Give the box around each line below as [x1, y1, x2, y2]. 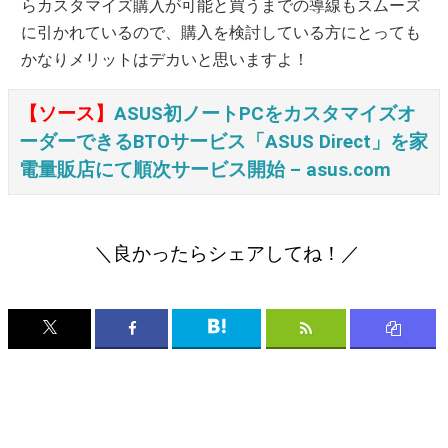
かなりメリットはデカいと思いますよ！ [21, 50, 310, 69]
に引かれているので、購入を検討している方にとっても [21, 23, 422, 42]
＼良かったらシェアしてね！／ [94, 243, 361, 265]
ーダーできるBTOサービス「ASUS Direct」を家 [19, 131, 428, 153]
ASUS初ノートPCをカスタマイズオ [114, 103, 416, 125]
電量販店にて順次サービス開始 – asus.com [19, 159, 391, 181]
